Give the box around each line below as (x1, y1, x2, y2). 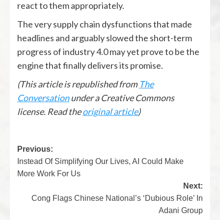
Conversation (17, 92, 69, 103)
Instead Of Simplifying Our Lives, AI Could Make (17, 157, 184, 165)
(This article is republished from (17, 78, 139, 89)
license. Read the (17, 106, 82, 117)
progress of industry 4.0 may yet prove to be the (17, 46, 199, 57)
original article (82, 106, 138, 117)
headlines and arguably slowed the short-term (17, 32, 192, 43)
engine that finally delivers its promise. (17, 59, 163, 71)
